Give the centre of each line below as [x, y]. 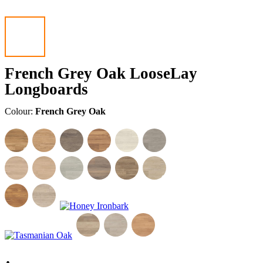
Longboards [46, 90]
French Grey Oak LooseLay [101, 74]
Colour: [20, 112]
